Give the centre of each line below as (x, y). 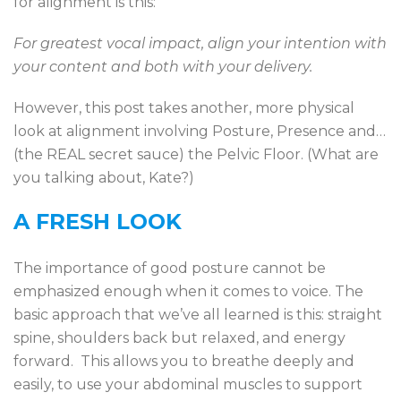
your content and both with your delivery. (163, 67)
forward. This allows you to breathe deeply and (184, 361)
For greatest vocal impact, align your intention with (200, 43)
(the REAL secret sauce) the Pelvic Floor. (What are (196, 154)
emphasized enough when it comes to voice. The (188, 291)
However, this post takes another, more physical (184, 108)
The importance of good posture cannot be (170, 268)
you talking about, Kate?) (104, 178)
